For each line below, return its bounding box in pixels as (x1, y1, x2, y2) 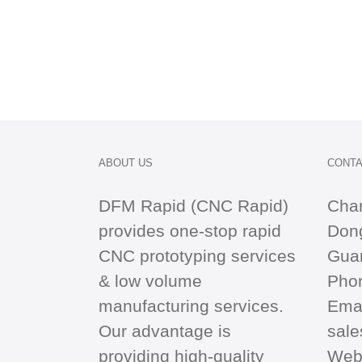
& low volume (99, 271, 202, 290)
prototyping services (135, 246, 296, 265)
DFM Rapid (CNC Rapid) (99, 196, 288, 215)
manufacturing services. (99, 297, 284, 315)
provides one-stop (99, 221, 242, 240)
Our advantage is (99, 322, 231, 340)
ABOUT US (99, 157, 153, 169)
